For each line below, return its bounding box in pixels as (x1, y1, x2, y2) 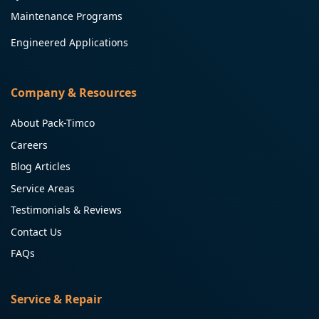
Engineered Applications (11, 35, 128, 49)
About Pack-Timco (11, 115, 95, 130)
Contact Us (11, 224, 62, 239)
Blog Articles (11, 159, 70, 174)
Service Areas (11, 181, 75, 195)
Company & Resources (11, 84, 137, 100)
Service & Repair (11, 291, 102, 308)
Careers (11, 137, 48, 152)
